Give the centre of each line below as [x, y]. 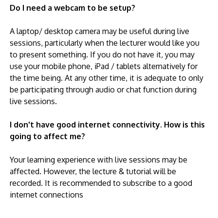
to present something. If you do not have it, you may [102, 54]
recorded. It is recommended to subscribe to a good [101, 183]
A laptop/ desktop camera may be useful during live [100, 31]
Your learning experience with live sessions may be [99, 160]
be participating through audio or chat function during [103, 90]
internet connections [46, 195]
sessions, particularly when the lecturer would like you [105, 43]
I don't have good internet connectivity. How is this [107, 125]
